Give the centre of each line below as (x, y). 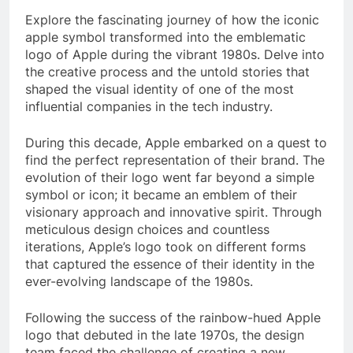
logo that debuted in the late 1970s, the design (165, 335)
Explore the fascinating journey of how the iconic (172, 20)
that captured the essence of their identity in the (170, 264)
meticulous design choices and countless (147, 230)
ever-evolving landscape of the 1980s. (139, 282)
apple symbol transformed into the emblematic (165, 37)
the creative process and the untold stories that (167, 72)
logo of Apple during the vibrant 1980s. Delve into (175, 55)
